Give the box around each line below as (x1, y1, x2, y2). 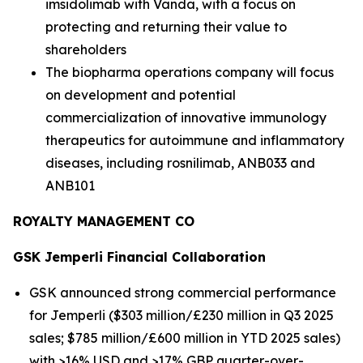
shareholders (45, 41, 126, 58)
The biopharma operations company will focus (45, 64, 334, 80)
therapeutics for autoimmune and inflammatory (45, 132, 344, 148)
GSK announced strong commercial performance (29, 284, 336, 301)
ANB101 (45, 177, 95, 194)
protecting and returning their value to (45, 19, 287, 35)
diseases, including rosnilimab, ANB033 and (45, 155, 315, 171)
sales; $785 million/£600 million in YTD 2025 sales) (29, 330, 340, 346)
